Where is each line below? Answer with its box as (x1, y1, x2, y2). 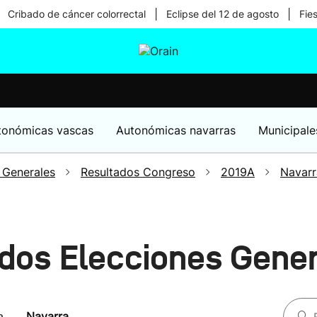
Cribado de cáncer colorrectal (7, 8, 146, 20)
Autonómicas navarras (116, 122, 236, 137)
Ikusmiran (130, 74, 185, 88)
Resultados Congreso (81, 165, 195, 179)
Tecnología (130, 110, 190, 125)
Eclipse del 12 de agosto (166, 8, 279, 20)
